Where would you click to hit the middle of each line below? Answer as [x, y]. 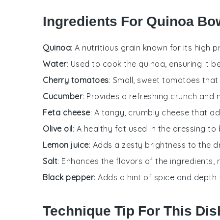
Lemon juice [66, 145]
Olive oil [58, 128]
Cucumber [63, 96]
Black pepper [68, 177]
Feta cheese [67, 112]
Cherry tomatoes [76, 80]
